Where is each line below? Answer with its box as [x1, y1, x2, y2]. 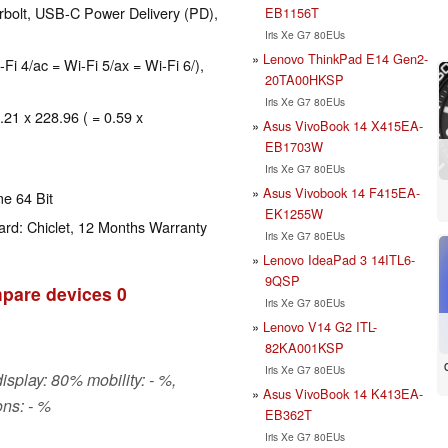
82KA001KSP [264, 337, 344, 357]
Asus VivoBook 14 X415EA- [263, 115, 423, 135]
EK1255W [264, 203, 323, 223]
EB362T [264, 404, 312, 424]
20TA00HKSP [264, 69, 344, 89]
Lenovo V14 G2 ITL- [263, 316, 377, 336]
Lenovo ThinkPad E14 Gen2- [263, 48, 428, 68]
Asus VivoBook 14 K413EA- [263, 383, 423, 403]
